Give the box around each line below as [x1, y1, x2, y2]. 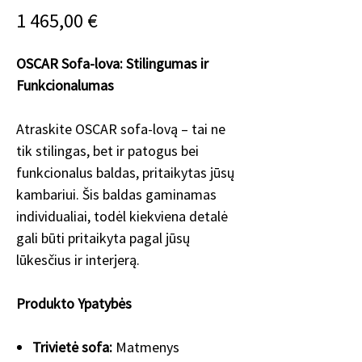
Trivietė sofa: [32, 338, 116, 356]
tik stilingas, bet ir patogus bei [16, 141, 199, 160]
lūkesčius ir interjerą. [16, 250, 140, 269]
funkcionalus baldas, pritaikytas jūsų [16, 163, 234, 182]
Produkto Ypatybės [16, 294, 132, 313]
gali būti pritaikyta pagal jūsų [16, 229, 190, 247]
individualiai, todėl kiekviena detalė [16, 207, 228, 225]
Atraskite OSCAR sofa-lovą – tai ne [16, 120, 225, 138]
